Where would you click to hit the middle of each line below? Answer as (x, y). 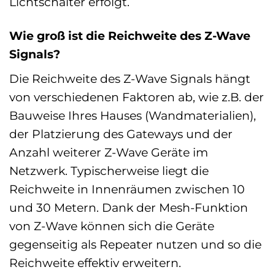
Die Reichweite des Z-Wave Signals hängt (130, 78)
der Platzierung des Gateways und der (121, 134)
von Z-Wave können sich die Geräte (112, 226)
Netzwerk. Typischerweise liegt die (109, 170)
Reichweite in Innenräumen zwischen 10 (127, 189)
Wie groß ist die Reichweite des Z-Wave (130, 36)
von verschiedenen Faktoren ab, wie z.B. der (137, 97)
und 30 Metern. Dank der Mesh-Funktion (129, 207)
